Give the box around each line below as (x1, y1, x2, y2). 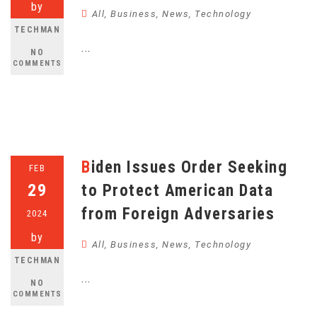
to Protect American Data (81, 181, 273, 200)
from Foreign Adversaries (81, 204, 275, 224)
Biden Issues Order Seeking (81, 158, 91, 177)
